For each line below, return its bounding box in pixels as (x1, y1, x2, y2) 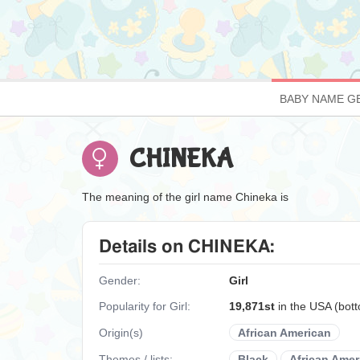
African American (238, 325, 331, 339)
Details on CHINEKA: (99, 238, 275, 256)
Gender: (99, 274, 141, 287)
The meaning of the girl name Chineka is (82, 190, 288, 203)
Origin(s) (99, 325, 146, 339)
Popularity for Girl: (99, 300, 190, 313)
